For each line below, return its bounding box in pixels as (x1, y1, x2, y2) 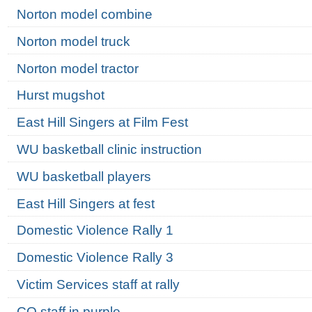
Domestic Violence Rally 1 (16, 223, 173, 238)
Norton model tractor (16, 61, 139, 76)
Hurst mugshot (16, 88, 104, 103)
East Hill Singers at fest (16, 196, 155, 211)
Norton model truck (16, 33, 130, 49)
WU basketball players (16, 169, 151, 184)
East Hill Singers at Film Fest (16, 115, 188, 130)
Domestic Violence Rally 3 (16, 250, 173, 265)
